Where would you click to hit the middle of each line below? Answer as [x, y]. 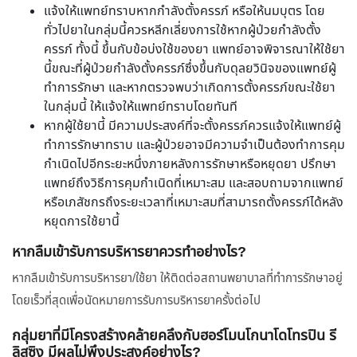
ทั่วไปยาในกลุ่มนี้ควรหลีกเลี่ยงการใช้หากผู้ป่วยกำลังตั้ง [182, 31]
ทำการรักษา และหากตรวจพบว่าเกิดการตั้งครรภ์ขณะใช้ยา [190, 88]
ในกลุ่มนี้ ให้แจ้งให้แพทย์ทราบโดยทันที [141, 108]
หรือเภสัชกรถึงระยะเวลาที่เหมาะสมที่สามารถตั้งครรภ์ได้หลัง [194, 203]
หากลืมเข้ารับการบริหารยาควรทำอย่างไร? [129, 253]
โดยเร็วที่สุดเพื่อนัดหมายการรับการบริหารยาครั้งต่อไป [136, 301]
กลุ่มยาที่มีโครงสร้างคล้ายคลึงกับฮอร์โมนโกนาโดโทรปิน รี [174, 337]
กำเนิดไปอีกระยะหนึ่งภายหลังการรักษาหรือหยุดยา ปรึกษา [190, 165]
